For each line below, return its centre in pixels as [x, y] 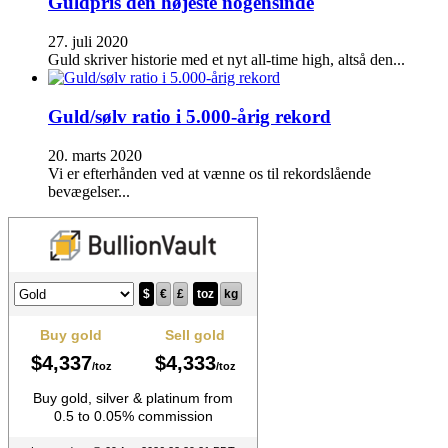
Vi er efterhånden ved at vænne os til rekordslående [209, 173]
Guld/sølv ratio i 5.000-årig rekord [189, 116]
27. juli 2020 [88, 42]
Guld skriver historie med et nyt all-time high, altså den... [226, 60]
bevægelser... [89, 191]
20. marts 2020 [95, 155]
